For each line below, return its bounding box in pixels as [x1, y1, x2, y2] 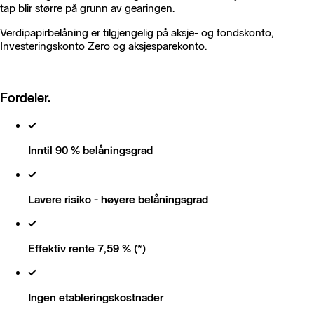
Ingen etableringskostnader [28, 291, 163, 305]
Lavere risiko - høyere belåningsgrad [28, 193, 208, 207]
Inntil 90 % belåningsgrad [28, 144, 153, 158]
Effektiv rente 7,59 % [28, 242, 131, 256]
